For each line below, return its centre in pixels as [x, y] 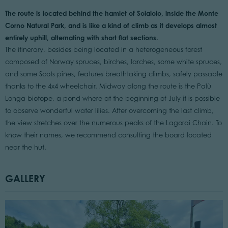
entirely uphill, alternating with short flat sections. [81, 38]
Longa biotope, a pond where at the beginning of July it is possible [112, 99]
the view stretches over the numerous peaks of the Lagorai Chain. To [113, 123]
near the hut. [25, 148]
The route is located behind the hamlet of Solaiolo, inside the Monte [111, 13]
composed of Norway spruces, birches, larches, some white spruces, [113, 62]
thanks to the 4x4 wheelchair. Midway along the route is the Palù [108, 87]
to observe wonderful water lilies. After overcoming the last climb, [109, 111]
